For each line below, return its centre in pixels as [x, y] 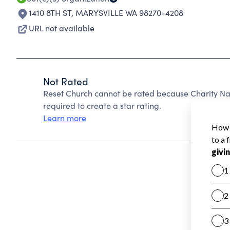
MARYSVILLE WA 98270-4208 [129, 13]
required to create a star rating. [102, 106]
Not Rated [66, 81]
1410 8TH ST [50, 13]
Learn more [65, 118]
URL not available [62, 28]
